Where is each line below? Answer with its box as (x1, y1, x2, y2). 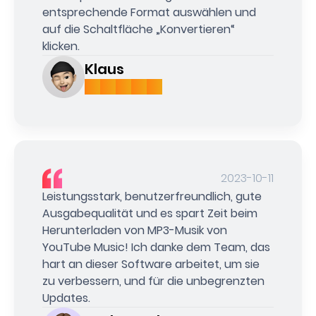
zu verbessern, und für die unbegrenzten (42, 276, 265, 293)
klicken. (42, 41, 80, 58)
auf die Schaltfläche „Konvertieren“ (42, 24, 235, 41)
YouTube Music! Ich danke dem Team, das (42, 242, 270, 259)
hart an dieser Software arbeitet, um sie (42, 259, 260, 276)
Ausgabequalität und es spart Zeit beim (42, 208, 257, 225)
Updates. (42, 293, 90, 310)
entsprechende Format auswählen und (42, 7, 256, 24)
